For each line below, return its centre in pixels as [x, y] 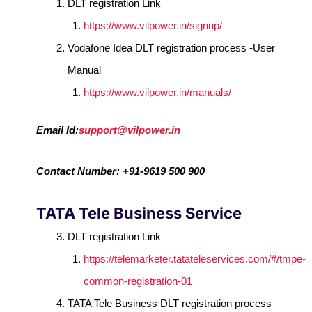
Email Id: [58, 130]
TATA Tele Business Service [139, 213]
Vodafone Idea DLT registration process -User [172, 47]
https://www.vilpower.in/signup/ [153, 25]
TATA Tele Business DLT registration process [170, 303]
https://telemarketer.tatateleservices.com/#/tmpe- [194, 258]
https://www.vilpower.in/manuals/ [157, 92]
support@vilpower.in [130, 130]
